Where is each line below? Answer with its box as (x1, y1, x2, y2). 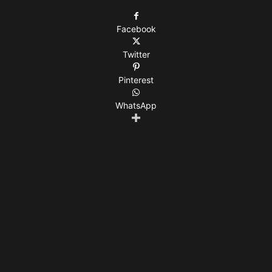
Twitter (122, 49, 150, 59)
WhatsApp (115, 100, 157, 110)
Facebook (116, 24, 156, 34)
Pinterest (118, 75, 154, 85)
